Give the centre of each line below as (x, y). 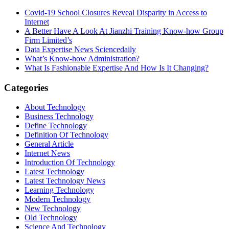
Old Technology (51, 218)
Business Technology (59, 117)
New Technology (53, 209)
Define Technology (56, 126)
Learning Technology (59, 190)
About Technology (55, 107)
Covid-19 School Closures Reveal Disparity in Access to (116, 12)
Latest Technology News (65, 181)
